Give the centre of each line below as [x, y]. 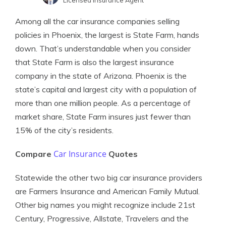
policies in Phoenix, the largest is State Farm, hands [107, 35]
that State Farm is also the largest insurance [95, 62]
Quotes [122, 154]
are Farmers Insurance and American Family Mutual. [107, 191]
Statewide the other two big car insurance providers [109, 178]
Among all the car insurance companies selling [97, 21]
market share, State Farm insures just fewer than [103, 117]
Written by [80, 13]
